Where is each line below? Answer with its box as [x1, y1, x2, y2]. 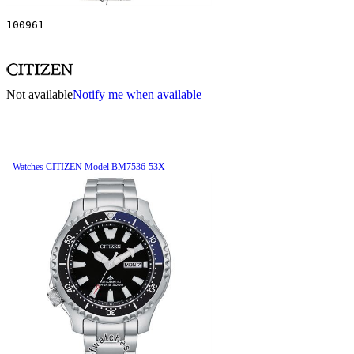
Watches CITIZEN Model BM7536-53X [13, 160, 165, 172]
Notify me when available [73, 87, 201, 101]
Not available [6, 87, 73, 101]
